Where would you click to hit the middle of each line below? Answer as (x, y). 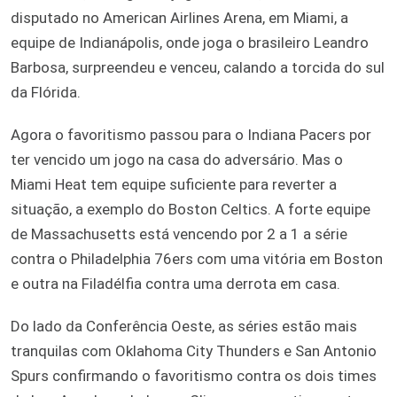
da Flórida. (46, 92)
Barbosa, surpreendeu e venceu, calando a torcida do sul (198, 67)
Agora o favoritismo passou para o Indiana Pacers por (191, 134)
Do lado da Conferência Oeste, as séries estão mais (184, 326)
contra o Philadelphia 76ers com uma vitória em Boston (197, 258)
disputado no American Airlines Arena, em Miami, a (179, 17)
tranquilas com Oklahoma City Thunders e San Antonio (194, 350)
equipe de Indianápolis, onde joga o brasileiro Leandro (190, 42)
